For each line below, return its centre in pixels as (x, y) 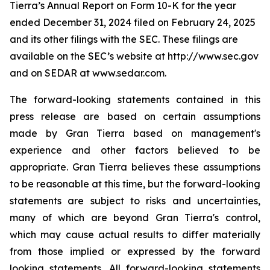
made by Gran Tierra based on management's (135, 133)
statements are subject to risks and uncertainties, (135, 201)
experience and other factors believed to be (135, 150)
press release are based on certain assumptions (135, 116)
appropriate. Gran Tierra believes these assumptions (135, 167)
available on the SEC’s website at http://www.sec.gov (134, 56)
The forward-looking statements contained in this (135, 99)
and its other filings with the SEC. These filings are (124, 39)
